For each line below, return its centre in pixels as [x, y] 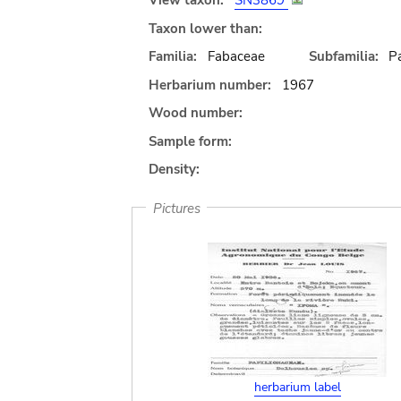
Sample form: [190, 141]
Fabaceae [236, 56]
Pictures [176, 208]
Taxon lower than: [205, 28]
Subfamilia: [343, 56]
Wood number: [196, 113]
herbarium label [297, 387]
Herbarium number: [210, 85]
